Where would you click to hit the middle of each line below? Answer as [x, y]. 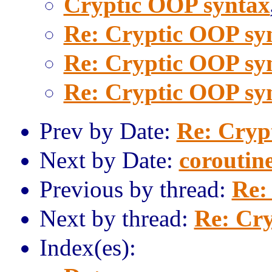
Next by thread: [117, 218]
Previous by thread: [135, 189]
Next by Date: [109, 160]
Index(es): [87, 247]
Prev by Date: [108, 131]
